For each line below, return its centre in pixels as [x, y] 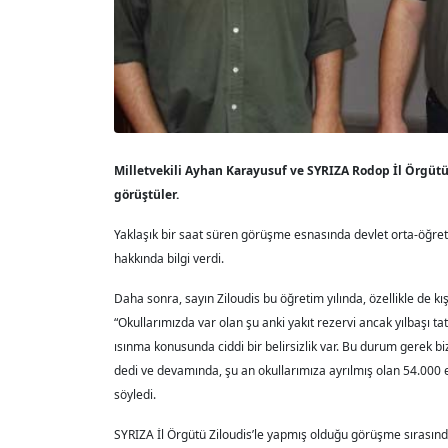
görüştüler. [146, 194]
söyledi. [135, 394]
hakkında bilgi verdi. [169, 258]
